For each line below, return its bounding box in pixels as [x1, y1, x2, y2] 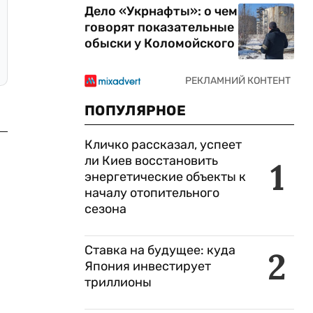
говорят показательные [85, 20, 234, 35]
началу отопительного [85, 185, 219, 201]
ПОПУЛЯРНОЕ [85, 102, 186, 119]
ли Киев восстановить [85, 153, 218, 168]
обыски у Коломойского [85, 36, 235, 51]
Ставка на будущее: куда [85, 242, 235, 258]
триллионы [85, 275, 152, 290]
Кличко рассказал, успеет [85, 137, 242, 152]
